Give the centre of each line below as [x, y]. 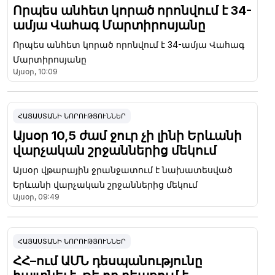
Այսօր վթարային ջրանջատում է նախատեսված [123, 169]
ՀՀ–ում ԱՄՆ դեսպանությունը [108, 261]
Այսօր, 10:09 [35, 71]
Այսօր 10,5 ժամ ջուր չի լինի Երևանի [127, 135]
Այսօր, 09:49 [36, 196]
